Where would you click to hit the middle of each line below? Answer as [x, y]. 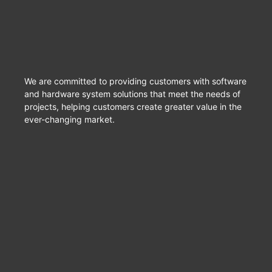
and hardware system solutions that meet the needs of [132, 93]
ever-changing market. [70, 119]
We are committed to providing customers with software [135, 81]
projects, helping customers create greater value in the [133, 106]
